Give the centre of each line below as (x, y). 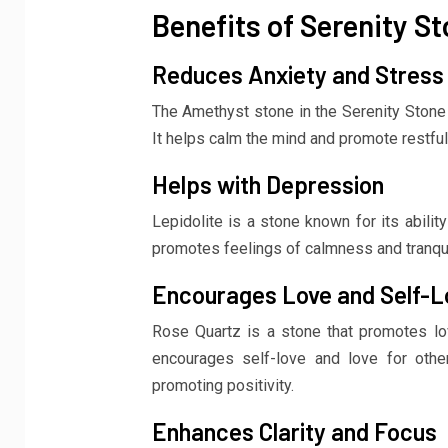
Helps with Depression (267, 184)
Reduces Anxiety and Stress (297, 74)
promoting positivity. (222, 385)
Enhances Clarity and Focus (294, 431)
